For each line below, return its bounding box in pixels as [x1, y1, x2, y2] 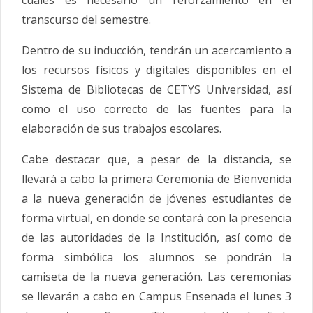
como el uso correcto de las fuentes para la [22, 101, 291, 117]
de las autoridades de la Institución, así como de [22, 230, 291, 246]
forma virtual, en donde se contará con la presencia [22, 210, 291, 226]
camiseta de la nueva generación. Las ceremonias [22, 269, 291, 285]
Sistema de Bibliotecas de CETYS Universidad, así [22, 82, 291, 98]
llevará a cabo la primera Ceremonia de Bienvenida [22, 171, 291, 187]
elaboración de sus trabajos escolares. [22, 121, 221, 137]
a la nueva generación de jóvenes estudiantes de [22, 191, 291, 207]
